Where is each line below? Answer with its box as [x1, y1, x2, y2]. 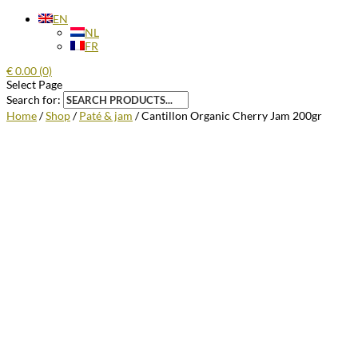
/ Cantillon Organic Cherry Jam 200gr [133, 109, 322, 122]
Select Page [6, 78, 62, 91]
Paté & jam [79, 109, 133, 122]
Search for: [6, 93, 61, 106]
